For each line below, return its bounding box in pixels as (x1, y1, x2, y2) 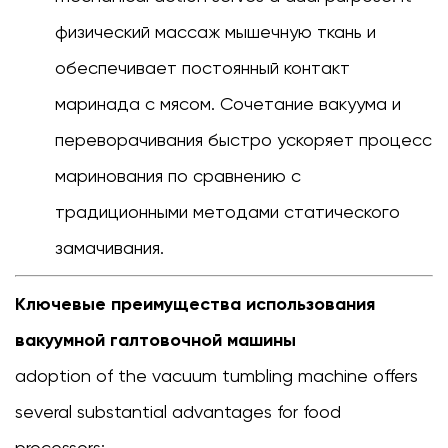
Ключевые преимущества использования (15, 293, 375, 316)
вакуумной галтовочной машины (15, 329, 296, 352)
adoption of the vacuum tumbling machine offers (15, 365, 418, 387)
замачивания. (55, 237, 164, 259)
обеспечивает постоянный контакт (55, 57, 350, 79)
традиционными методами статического (55, 201, 400, 223)
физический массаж (55, 21, 225, 43)
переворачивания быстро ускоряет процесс (55, 129, 432, 151)
